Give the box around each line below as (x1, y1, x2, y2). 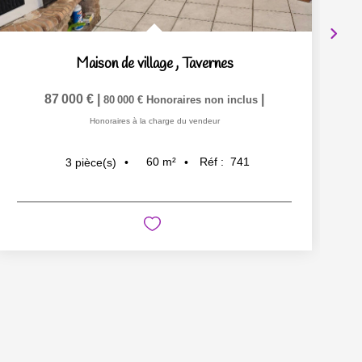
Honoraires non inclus (146, 94, 261, 106)
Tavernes (181, 54, 234, 74)
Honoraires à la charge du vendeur (89, 116, 220, 125)
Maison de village (75, 54, 173, 74)
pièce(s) (75, 155, 116, 169)
